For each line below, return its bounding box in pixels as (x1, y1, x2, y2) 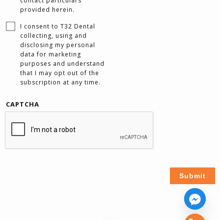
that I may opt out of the (20, 68, 99, 77)
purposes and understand (20, 59, 105, 68)
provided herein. (20, 5, 75, 14)
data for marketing (20, 50, 81, 58)
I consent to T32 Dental (20, 22, 95, 30)
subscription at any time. (20, 78, 101, 86)
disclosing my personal (20, 40, 95, 49)
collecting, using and (20, 31, 87, 40)
